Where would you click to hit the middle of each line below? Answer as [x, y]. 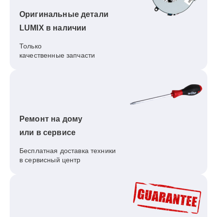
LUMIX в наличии [53, 28]
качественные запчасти [57, 55]
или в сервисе [47, 132]
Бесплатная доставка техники [68, 151]
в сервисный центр [50, 160]
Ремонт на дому [51, 119]
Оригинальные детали [64, 14]
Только [31, 46]
